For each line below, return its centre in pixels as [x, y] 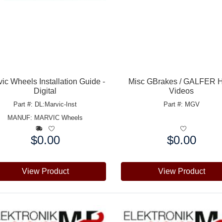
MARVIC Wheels [59, 117]
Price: [130, 139]
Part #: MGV [181, 104]
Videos [182, 91]
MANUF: [21, 117]
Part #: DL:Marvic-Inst [45, 104]
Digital [45, 91]
